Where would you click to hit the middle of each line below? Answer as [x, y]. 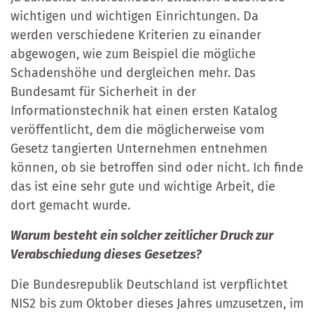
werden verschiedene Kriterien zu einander [136, 35]
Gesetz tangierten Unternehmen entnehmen [139, 148]
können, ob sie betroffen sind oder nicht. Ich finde [157, 167]
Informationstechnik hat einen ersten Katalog [144, 110]
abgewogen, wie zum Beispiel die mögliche [133, 54]
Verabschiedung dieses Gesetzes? [106, 254]
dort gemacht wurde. [70, 205]
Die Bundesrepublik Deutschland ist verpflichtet [149, 284]
